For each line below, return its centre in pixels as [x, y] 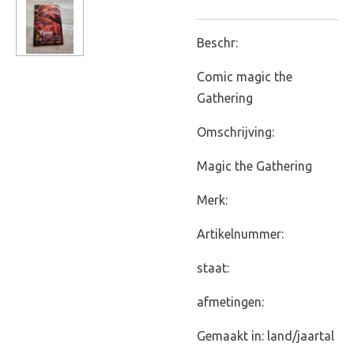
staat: [215, 268]
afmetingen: [230, 302]
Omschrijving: [235, 132]
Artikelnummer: [240, 234]
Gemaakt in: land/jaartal [265, 336]
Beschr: [217, 43]
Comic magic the [245, 77]
